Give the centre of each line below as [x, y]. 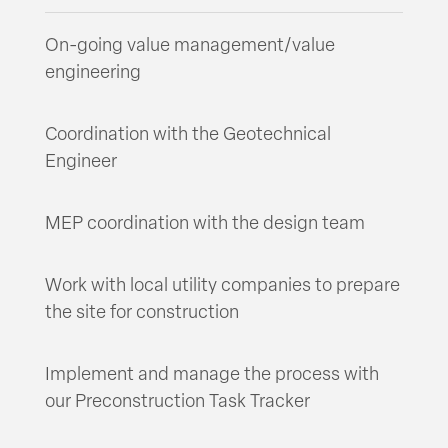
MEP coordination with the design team [204, 225]
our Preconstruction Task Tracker [177, 403]
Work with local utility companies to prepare [222, 287]
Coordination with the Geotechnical [187, 136]
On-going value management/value [189, 47]
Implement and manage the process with [211, 376]
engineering [92, 74]
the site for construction [141, 314]
